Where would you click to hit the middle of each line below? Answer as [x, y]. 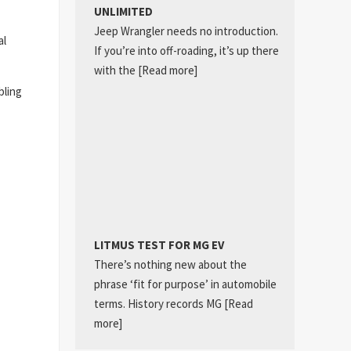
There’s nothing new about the [170, 265]
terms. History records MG [159, 304]
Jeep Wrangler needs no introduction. [186, 31]
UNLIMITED [123, 11]
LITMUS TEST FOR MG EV [159, 245]
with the [116, 70]
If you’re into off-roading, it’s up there [186, 50]
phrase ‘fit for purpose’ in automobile [185, 284]
